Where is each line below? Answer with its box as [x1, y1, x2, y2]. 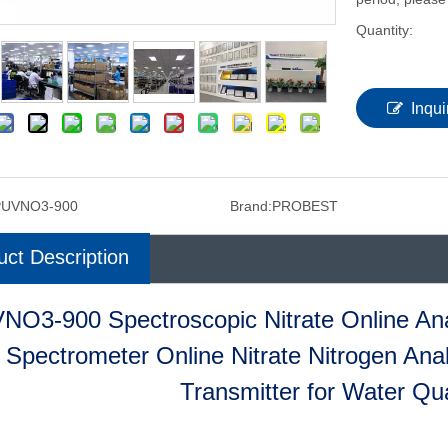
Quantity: [356, 22, 413, 38]
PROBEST [271, 198, 338, 214]
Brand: [229, 198, 272, 214]
